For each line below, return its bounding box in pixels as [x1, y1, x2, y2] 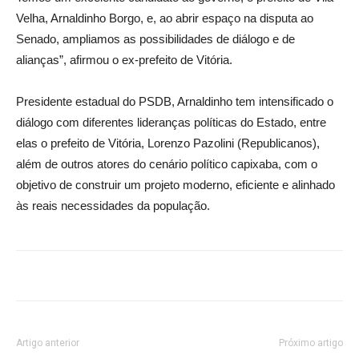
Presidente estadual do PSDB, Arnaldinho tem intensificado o [16, 94, 333, 108]
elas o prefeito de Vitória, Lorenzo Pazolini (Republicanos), [16, 135, 320, 150]
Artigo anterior [16, 337, 79, 349]
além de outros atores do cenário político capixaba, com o [16, 156, 317, 171]
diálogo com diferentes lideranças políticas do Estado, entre [16, 115, 326, 129]
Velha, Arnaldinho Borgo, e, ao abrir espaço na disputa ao [16, 10, 313, 25]
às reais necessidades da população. [16, 198, 210, 212]
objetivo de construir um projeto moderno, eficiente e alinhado [16, 177, 335, 192]
